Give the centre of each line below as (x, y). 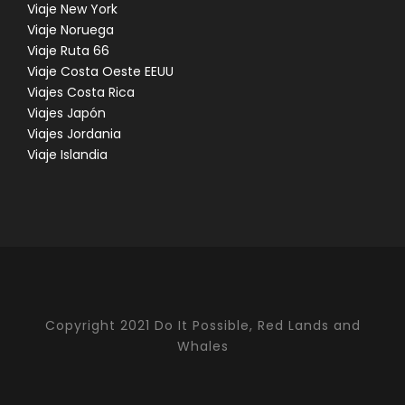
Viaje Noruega (71, 30)
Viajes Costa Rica (81, 92)
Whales (202, 346)
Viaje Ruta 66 (68, 51)
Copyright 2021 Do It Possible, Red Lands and (202, 325)
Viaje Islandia (67, 155)
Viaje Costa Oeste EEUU (100, 71)
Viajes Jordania (74, 134)
